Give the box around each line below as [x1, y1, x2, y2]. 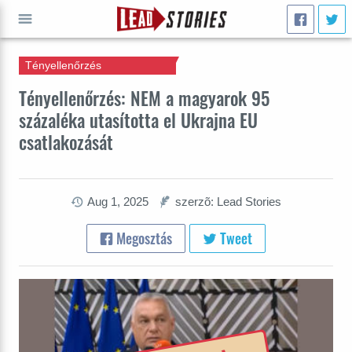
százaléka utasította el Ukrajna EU [19, 106, 258, 134]
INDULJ [5, 60, 45, 72]
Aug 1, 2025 [86, 195, 148, 208]
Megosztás [113, 227, 173, 248]
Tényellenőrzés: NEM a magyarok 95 [19, 84, 269, 112]
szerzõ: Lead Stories [174, 195, 281, 208]
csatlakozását [19, 128, 113, 156]
